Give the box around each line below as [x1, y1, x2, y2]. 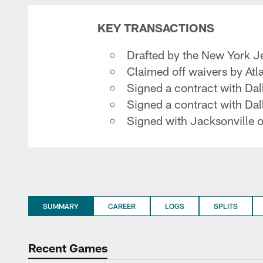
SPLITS [214, 202, 238, 210]
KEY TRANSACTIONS [97, 21, 214, 35]
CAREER [108, 202, 136, 210]
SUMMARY [43, 202, 79, 210]
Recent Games [28, 241, 107, 255]
